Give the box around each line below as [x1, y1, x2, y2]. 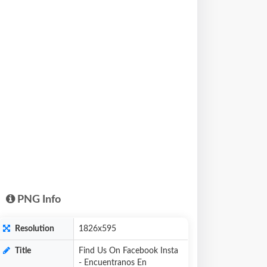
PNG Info [15, 194, 61, 205]
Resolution [13, 225, 54, 233]
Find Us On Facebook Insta [79, 247, 178, 255]
